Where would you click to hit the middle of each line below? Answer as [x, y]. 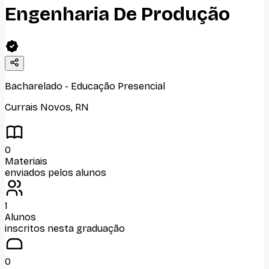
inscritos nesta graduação [65, 228]
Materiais [26, 161]
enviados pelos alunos [56, 172]
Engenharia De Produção [117, 14]
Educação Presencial [118, 86]
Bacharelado [34, 86]
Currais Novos [38, 107]
